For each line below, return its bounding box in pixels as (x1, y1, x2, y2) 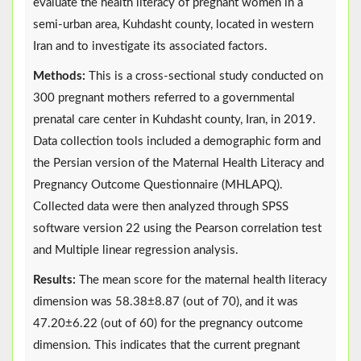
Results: (33, 274, 76, 287)
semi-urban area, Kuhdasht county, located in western (33, 19, 313, 31)
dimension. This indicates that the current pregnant (33, 339, 300, 352)
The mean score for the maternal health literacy (76, 274, 327, 287)
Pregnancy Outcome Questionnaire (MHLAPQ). (33, 179, 283, 192)
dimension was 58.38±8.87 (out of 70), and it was (33, 296, 298, 309)
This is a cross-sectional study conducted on (85, 70, 323, 83)
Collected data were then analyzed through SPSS (33, 201, 288, 214)
